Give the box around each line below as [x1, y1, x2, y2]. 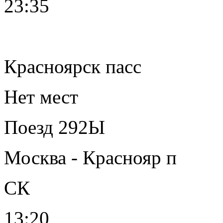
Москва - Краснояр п [4, 146, 177, 168]
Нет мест [4, 86, 78, 108]
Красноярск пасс [4, 55, 141, 77]
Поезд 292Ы [4, 116, 105, 138]
